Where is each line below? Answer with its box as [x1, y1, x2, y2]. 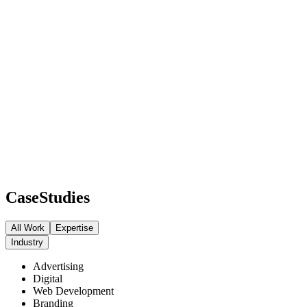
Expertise [56, 223, 93, 234]
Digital [33, 273, 62, 285]
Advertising [33, 260, 84, 273]
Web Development [33, 285, 114, 297]
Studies [39, 188, 90, 207]
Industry [11, 237, 43, 248]
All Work [11, 223, 45, 234]
